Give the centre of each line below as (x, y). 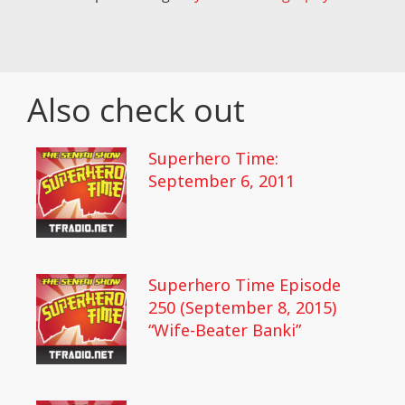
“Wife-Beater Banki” (225, 330)
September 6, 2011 (221, 181)
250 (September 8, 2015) (242, 307)
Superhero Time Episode (245, 285)
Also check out (136, 110)
